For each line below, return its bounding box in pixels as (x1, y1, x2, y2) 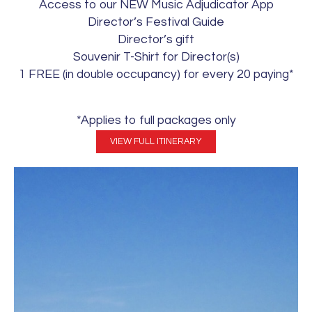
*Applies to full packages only (76, 114, 236, 127)
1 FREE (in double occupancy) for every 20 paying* (18, 68, 294, 81)
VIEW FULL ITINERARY (110, 137, 202, 147)
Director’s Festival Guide (88, 16, 224, 29)
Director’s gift (118, 33, 194, 47)
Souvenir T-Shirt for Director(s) (72, 51, 240, 64)
